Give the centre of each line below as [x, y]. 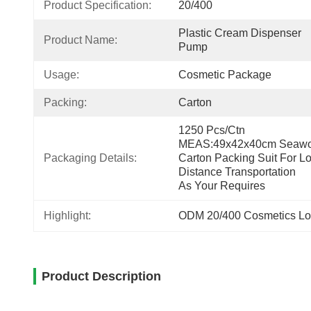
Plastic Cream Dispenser [240, 33]
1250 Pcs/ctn [212, 130]
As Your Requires [222, 186]
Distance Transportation [237, 172]
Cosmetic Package [225, 75]
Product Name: [81, 40]
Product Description [101, 276]
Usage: [61, 75]
